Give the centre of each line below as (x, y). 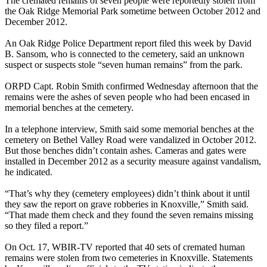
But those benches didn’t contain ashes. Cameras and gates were (125, 150)
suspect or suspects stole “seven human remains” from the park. (124, 64)
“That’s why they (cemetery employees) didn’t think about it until (127, 193)
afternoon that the (224, 86)
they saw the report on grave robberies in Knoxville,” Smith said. (127, 204)
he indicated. (29, 172)
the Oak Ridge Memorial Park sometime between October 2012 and (133, 11)
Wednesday (168, 86)
